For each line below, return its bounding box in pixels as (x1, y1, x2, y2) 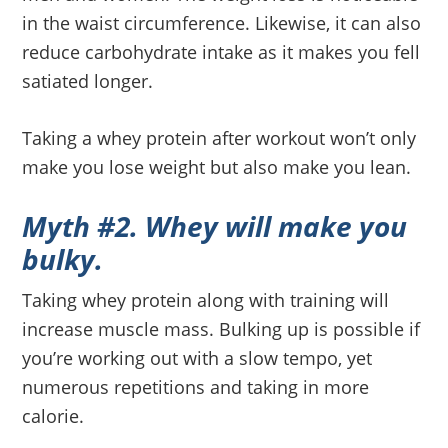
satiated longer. (22, 68, 154, 93)
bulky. (22, 239, 104, 278)
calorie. (22, 403, 85, 428)
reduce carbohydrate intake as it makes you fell (22, 39, 421, 64)
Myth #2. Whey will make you (22, 206, 408, 245)
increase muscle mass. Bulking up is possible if (22, 316, 421, 341)
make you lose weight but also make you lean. (22, 154, 412, 179)
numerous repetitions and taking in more (22, 374, 370, 399)
